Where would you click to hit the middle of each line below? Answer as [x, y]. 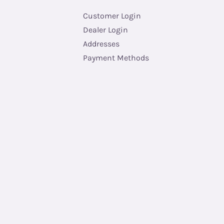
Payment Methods [116, 58]
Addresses [101, 44]
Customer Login [112, 16]
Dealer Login [105, 30]
